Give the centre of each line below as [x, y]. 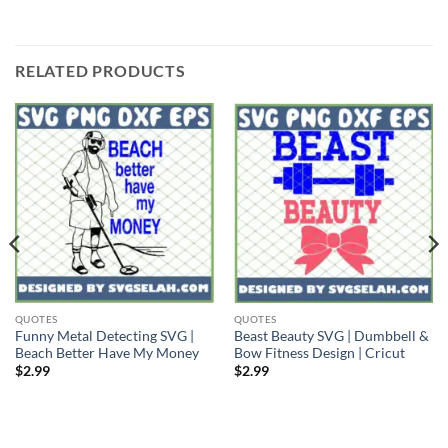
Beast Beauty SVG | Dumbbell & [331, 335]
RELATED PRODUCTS [100, 71]
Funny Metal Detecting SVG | [104, 335]
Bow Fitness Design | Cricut [319, 352]
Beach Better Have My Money [106, 352]
